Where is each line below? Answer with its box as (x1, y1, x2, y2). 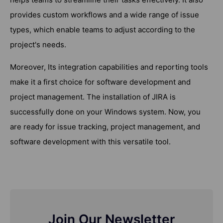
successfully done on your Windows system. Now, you (10, 107, 201, 117)
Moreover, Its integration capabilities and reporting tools (10, 62, 208, 72)
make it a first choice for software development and (10, 77, 191, 87)
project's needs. (10, 40, 66, 50)
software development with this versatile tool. (10, 137, 171, 147)
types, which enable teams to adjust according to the (10, 25, 195, 35)
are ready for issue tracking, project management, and (10, 122, 200, 132)
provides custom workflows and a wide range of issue (10, 10, 199, 20)
